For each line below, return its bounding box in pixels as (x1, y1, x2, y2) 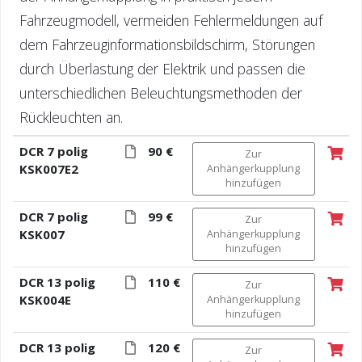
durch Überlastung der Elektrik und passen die (19, 58, 305, 78)
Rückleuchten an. (19, 107, 123, 127)
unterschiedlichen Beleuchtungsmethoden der (19, 82, 302, 103)
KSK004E (19, 291, 71, 308)
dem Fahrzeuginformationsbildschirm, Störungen (19, 34, 315, 54)
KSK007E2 (19, 160, 78, 177)
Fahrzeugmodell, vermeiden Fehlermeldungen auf (19, 10, 322, 30)
